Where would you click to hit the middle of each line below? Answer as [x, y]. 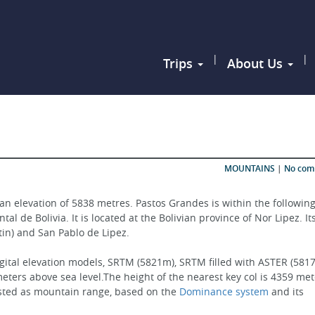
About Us [257, 64]
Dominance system [224, 291]
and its [288, 291]
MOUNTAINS [249, 168]
